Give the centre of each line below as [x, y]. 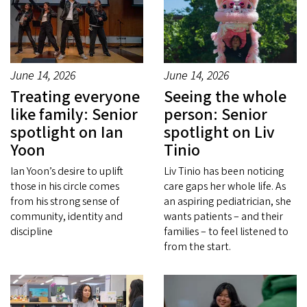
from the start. [197, 246]
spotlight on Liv [219, 132]
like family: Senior [74, 114]
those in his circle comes [65, 186]
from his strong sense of [65, 201]
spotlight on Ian [67, 132]
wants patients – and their [223, 216]
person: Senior [216, 114]
